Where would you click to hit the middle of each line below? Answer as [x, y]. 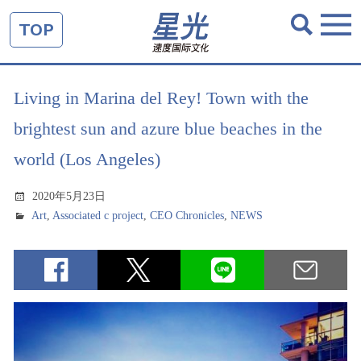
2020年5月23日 [69, 196]
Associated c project [98, 216]
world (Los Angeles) [87, 159]
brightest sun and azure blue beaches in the [168, 129]
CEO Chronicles [187, 216]
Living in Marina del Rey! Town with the [161, 98]
